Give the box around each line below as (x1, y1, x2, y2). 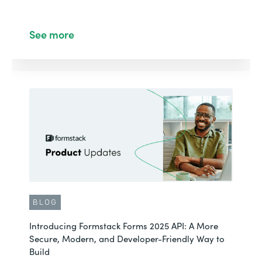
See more (29, 27, 74, 42)
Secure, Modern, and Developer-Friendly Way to (29, 232, 225, 244)
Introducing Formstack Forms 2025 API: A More (29, 219, 218, 232)
